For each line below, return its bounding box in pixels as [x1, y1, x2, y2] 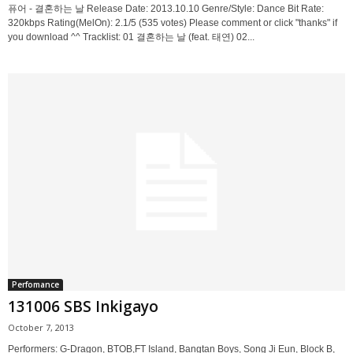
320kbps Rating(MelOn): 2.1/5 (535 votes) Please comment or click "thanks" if [8, 17, 337, 28]
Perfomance [12, 279, 59, 291]
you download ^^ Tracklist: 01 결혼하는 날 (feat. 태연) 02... [8, 31, 255, 43]
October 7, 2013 [8, 321, 74, 334]
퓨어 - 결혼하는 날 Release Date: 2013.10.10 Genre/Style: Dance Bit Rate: [8, 2, 324, 14]
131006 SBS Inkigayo [8, 296, 158, 318]
